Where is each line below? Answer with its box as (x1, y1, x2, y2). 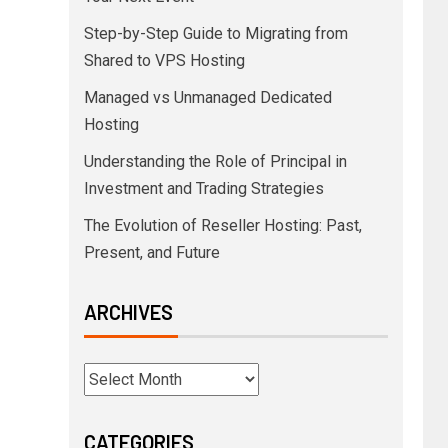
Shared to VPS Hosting (83, 51, 245, 70)
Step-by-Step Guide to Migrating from (83, 24, 348, 43)
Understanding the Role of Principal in (83, 152, 347, 171)
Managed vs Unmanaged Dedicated (83, 88, 332, 107)
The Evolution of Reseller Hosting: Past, (83, 216, 362, 235)
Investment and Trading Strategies (83, 179, 324, 198)
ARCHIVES (83, 300, 173, 324)
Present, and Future (83, 243, 220, 262)
